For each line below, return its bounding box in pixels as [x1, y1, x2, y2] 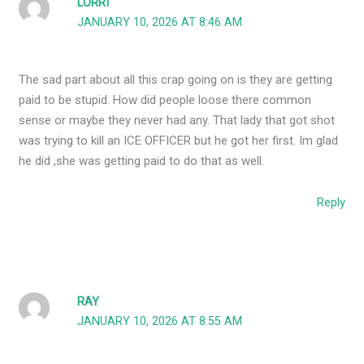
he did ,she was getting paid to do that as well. [19, 154, 265, 169]
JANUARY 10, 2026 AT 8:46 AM [77, 15, 243, 29]
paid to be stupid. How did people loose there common [19, 93, 312, 108]
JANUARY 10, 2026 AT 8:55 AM [77, 314, 243, 328]
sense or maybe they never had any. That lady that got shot [19, 113, 336, 128]
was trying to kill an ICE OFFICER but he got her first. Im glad [19, 133, 339, 149]
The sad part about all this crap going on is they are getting [19, 72, 333, 88]
